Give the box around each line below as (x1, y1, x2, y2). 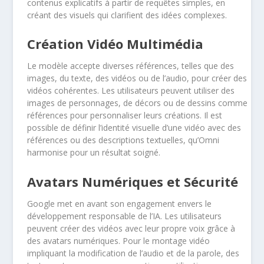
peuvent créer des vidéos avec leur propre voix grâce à (27, 222, 236, 234)
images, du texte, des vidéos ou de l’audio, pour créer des (27, 72, 247, 84)
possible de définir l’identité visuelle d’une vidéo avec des (27, 122, 242, 134)
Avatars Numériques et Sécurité (27, 172, 239, 190)
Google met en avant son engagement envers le (27, 197, 212, 209)
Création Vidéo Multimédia (27, 35, 204, 53)
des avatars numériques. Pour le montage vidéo (27, 235, 210, 246)
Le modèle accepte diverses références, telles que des (27, 60, 235, 72)
